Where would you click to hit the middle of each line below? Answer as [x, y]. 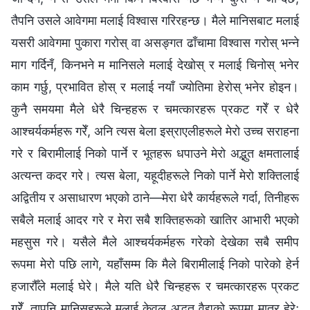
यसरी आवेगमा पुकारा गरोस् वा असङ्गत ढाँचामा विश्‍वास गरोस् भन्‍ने [155, 42]
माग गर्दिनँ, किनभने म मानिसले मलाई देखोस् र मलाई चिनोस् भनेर [155, 64]
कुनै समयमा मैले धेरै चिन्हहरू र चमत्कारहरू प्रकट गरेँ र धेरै [155, 109]
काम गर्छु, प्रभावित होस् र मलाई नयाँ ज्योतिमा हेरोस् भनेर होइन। [155, 86]
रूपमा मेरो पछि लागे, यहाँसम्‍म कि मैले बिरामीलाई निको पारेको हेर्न [155, 264]
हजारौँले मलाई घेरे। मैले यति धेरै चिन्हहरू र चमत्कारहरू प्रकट [155, 286]
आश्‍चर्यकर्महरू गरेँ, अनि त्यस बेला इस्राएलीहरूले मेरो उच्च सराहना [155, 131]
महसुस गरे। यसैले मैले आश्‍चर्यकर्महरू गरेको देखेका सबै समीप [155, 241]
